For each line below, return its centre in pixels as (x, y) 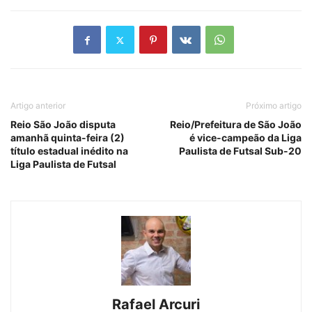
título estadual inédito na (69, 151)
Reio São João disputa (63, 125)
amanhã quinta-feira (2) (68, 138)
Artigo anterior (38, 106)
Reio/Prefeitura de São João (236, 125)
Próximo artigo (274, 106)
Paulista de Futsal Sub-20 (240, 151)
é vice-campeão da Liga (245, 138)
